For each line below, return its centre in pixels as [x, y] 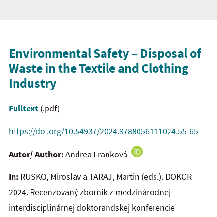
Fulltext [23, 108]
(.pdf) [49, 108]
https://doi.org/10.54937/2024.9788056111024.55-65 [103, 131]
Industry [33, 83]
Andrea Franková [98, 154]
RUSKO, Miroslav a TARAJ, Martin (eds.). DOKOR [106, 177]
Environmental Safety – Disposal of [105, 53]
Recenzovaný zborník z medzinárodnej [100, 192]
